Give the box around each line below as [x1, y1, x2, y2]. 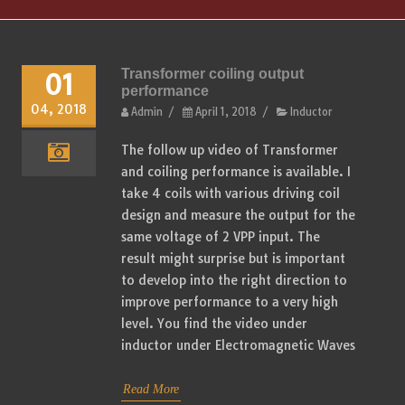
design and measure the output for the [121, 206, 355, 223]
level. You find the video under [121, 315, 307, 332]
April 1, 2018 [195, 105, 257, 118]
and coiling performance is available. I [121, 163, 351, 180]
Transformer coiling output [121, 65, 304, 81]
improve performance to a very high [121, 293, 338, 310]
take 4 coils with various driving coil [121, 184, 340, 202]
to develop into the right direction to [121, 271, 347, 288]
